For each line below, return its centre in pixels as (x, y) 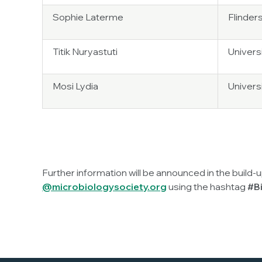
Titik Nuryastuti (85, 51)
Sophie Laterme (88, 17)
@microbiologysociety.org (104, 187)
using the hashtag (207, 187)
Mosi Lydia (75, 86)
